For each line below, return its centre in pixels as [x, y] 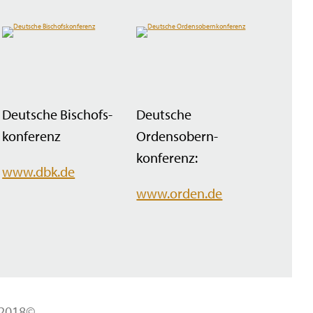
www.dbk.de [39, 171]
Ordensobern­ [177, 136]
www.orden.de [180, 193]
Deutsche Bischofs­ [58, 114]
